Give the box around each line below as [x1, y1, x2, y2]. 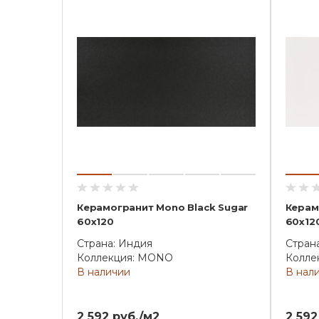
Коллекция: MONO [77, 251, 173, 264]
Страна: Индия [77, 237, 152, 250]
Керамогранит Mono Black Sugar [77, 202, 249, 213]
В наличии [77, 266, 130, 278]
